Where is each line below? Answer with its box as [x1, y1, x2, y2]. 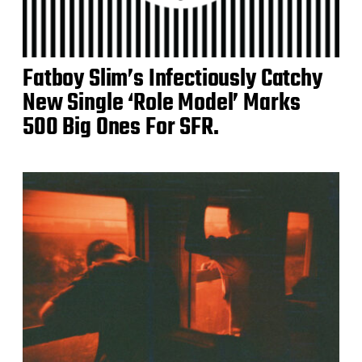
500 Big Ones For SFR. [23, 108, 219, 146]
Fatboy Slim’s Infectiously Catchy [23, 60, 322, 98]
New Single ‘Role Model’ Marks [23, 84, 301, 122]
